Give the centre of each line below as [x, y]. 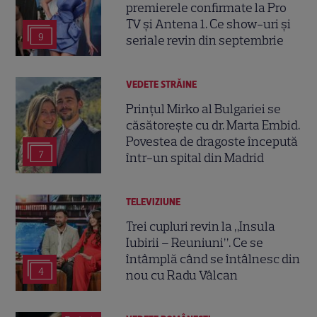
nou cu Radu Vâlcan [182, 276]
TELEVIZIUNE [154, 202]
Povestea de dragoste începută [212, 142]
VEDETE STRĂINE [162, 84]
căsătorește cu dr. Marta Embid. [213, 126]
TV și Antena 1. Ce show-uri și [209, 24]
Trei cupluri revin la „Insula [201, 227]
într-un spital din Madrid [195, 158]
